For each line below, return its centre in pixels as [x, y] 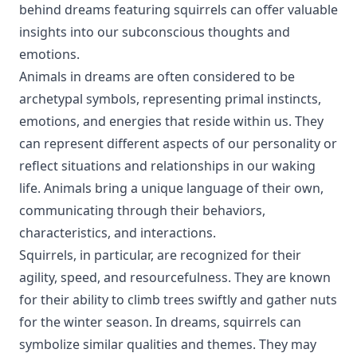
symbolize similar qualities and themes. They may [168, 344]
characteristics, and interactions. [118, 233]
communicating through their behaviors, [142, 210]
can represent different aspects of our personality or [178, 143]
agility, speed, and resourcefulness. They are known [175, 277]
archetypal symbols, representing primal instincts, [170, 99]
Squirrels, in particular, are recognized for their [160, 255]
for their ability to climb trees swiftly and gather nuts [178, 300]
